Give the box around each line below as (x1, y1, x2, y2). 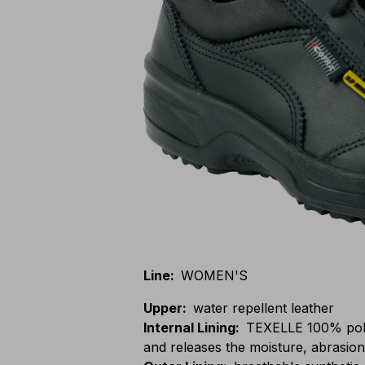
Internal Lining (143, 319, 235, 336)
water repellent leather (193, 300, 334, 316)
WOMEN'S (181, 267, 248, 284)
